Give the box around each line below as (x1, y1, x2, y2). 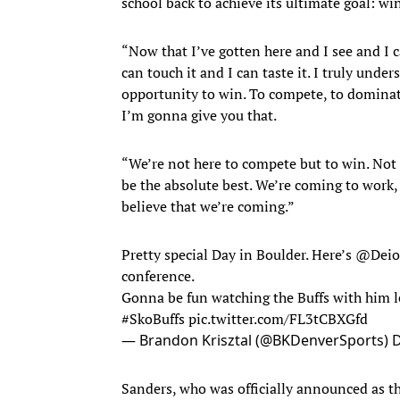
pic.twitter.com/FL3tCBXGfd (188, 308, 368, 329)
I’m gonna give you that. (121, 104, 279, 125)
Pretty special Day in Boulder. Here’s (121, 244, 355, 264)
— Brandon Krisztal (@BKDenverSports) (121, 329, 392, 350)
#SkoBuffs (121, 308, 185, 329)
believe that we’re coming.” (121, 196, 295, 216)
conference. (121, 265, 195, 286)
